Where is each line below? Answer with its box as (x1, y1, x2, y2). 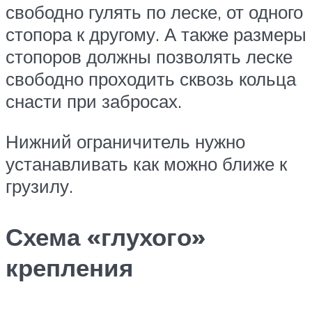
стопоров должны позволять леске (6, 45, 292, 68)
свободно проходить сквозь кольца (6, 68, 296, 91)
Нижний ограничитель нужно (6, 130, 245, 153)
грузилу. (6, 174, 73, 197)
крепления (6, 251, 133, 283)
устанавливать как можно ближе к (6, 152, 287, 175)
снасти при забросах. (6, 90, 182, 113)
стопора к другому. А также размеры (6, 23, 306, 46)
